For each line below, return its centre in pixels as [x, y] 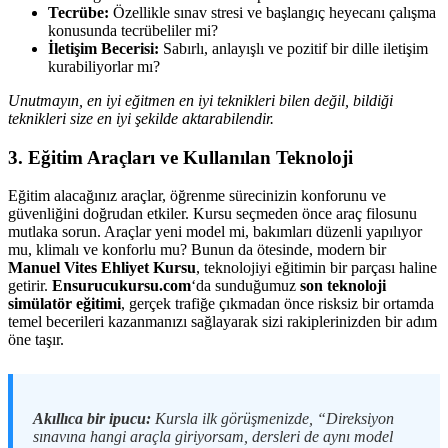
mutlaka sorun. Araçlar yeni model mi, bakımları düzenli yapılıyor [215, 232]
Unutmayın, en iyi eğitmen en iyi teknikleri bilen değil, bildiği [200, 100]
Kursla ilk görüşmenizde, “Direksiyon [272, 419]
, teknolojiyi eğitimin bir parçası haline [316, 268]
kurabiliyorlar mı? [104, 66]
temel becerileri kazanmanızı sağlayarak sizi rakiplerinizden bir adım [222, 322]
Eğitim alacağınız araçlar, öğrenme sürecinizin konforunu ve [197, 196]
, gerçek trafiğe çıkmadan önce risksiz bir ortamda [277, 304]
